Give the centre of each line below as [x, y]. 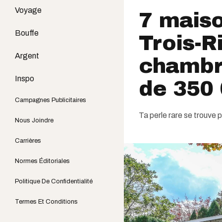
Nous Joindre [34, 120]
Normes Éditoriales [42, 161]
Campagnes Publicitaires [51, 100]
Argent [27, 56]
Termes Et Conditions [46, 202]
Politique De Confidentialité [54, 181]
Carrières [28, 141]
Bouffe [27, 33]
